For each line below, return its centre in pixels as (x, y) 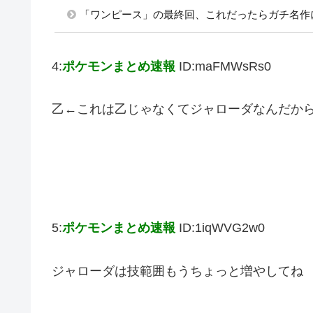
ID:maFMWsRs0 (225, 67)
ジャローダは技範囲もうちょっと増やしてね (177, 271)
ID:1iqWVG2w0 (222, 228)
